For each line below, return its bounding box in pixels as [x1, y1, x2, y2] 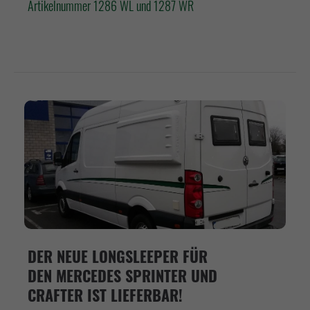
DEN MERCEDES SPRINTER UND [28, 264, 217, 286]
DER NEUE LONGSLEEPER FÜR [28, 244, 208, 267]
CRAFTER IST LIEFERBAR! [28, 283, 183, 306]
